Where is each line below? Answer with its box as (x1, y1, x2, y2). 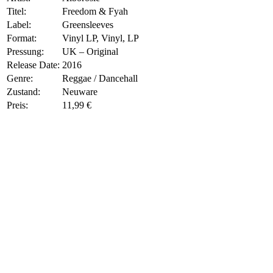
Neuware (62, 86, 97, 97)
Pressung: (7, 46, 44, 57)
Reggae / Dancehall (62, 73, 138, 83)
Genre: (7, 73, 33, 83)
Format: (7, 32, 37, 43)
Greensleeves (62, 19, 113, 30)
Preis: (7, 99, 28, 110)
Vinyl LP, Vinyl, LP (62, 32, 139, 43)
